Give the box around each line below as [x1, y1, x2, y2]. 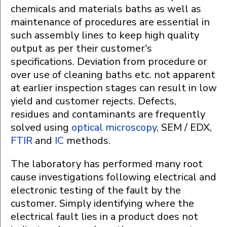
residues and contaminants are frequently [11, 107, 205, 122]
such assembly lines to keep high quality [11, 28, 199, 43]
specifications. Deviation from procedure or [11, 55, 207, 69]
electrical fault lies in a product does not [11, 210, 198, 224]
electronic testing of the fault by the [11, 183, 181, 198]
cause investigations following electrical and [11, 170, 216, 184]
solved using [11, 121, 71, 135]
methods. [64, 134, 110, 148]
